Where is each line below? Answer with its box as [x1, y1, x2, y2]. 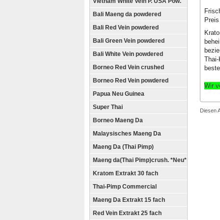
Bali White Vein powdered [93, 51, 163, 57]
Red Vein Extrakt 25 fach [93, 210, 162, 217]
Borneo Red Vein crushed [93, 64, 164, 71]
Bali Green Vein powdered [93, 37, 165, 44]
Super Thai [93, 104, 123, 110]
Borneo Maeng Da [93, 117, 143, 124]
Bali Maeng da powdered [93, 11, 161, 18]
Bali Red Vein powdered [93, 24, 159, 31]
